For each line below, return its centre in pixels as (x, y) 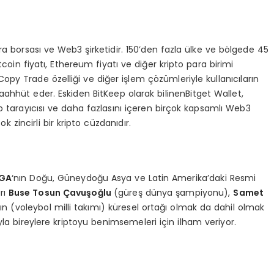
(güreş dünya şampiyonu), (173, 192)
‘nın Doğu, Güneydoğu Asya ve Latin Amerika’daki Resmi (134, 178)
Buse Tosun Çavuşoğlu (61, 192)
